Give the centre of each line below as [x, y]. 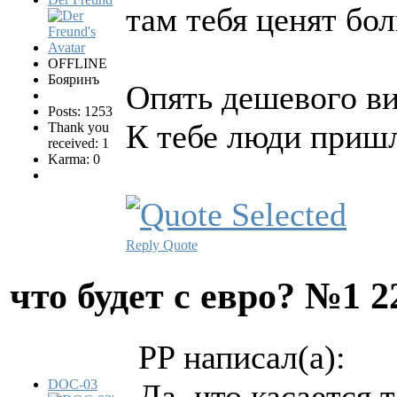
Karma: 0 [74, 160]
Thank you [78, 128]
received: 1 [78, 144]
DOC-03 [73, 385]
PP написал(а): [242, 358]
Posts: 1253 [80, 112]
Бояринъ [74, 80]
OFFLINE [78, 64]
